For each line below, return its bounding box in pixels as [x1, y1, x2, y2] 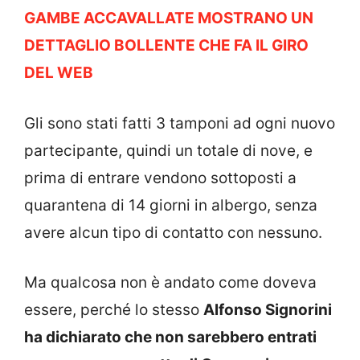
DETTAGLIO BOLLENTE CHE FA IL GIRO [24, 36, 309, 55]
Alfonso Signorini [203, 301, 332, 320]
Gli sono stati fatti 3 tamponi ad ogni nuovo [24, 113, 335, 133]
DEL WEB [24, 63, 93, 83]
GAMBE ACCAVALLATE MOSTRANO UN [24, 9, 313, 28]
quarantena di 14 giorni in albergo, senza [24, 195, 317, 215]
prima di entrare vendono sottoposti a [24, 168, 297, 187]
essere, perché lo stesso [24, 301, 203, 320]
